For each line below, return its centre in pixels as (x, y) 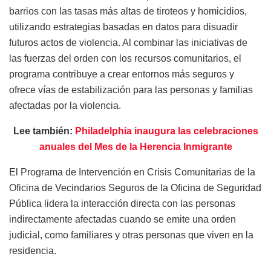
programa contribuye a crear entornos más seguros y (122, 74)
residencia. (33, 250)
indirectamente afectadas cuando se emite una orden (122, 219)
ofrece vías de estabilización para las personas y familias (131, 90)
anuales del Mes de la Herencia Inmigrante (135, 146)
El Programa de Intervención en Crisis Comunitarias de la (132, 172)
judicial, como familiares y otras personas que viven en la (131, 235)
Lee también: (44, 131)
